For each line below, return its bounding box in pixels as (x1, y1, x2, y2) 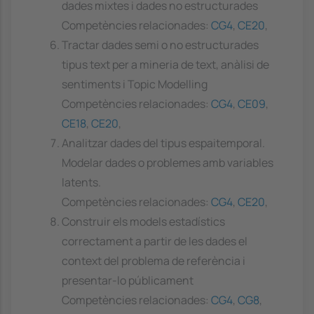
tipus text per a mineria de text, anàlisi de (62, 57, 269, 73)
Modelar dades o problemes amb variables (62, 155, 273, 171)
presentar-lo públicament (62, 273, 193, 289)
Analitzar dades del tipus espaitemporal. (62, 135, 265, 151)
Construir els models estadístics (62, 214, 225, 230)
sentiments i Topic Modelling (62, 76, 207, 93)
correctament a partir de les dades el (62, 233, 247, 250)
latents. (62, 175, 101, 191)
